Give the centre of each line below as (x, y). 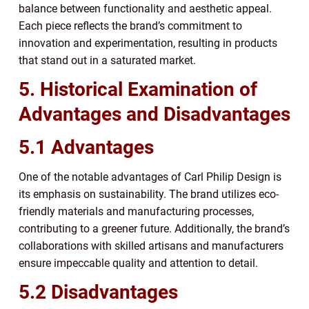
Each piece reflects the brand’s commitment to (130, 26)
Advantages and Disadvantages (154, 114)
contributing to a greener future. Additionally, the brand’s (154, 229)
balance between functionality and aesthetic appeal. (145, 9)
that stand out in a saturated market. (107, 61)
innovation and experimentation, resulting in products (148, 43)
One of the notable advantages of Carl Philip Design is (150, 177)
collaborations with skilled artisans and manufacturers (151, 246)
